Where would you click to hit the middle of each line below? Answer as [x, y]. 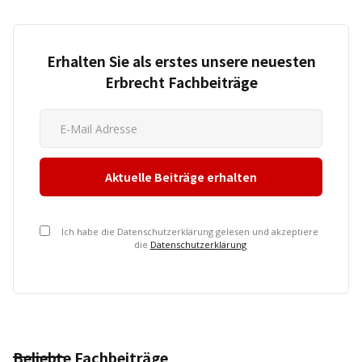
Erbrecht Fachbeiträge [181, 82]
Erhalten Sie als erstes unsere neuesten [181, 61]
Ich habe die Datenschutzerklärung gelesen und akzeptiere [190, 232]
